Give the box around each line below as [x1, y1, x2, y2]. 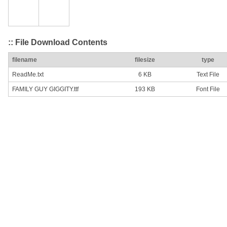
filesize [135, 56, 155, 64]
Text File [196, 71, 219, 79]
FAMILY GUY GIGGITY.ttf [12, 86, 79, 93]
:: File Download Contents [8, 37, 107, 47]
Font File [196, 86, 220, 93]
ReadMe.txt [12, 71, 44, 79]
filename [12, 56, 37, 64]
